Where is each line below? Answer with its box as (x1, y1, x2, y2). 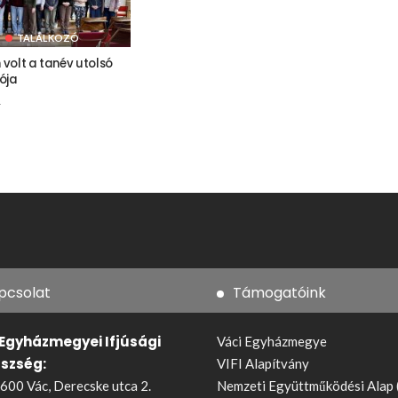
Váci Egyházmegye (217, 332, 327, 349)
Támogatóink (233, 282, 326, 303)
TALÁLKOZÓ (16, 31, 79, 44)
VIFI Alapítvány (217, 354, 309, 371)
